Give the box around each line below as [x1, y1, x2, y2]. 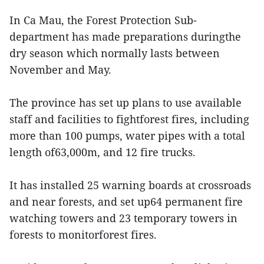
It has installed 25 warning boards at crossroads [9, 178, 251, 192]
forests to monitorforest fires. [9, 227, 157, 242]
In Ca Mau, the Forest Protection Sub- [9, 13, 197, 27]
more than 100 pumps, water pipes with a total [9, 128, 245, 143]
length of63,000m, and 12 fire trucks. [9, 145, 196, 159]
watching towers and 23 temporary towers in [9, 211, 237, 225]
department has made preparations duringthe [9, 29, 241, 44]
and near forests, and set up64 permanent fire [9, 194, 243, 209]
